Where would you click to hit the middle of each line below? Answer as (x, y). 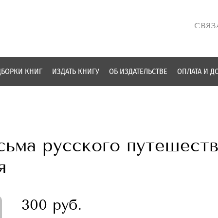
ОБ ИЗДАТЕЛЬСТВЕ (138, 72)
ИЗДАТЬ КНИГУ (76, 72)
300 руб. (52, 205)
